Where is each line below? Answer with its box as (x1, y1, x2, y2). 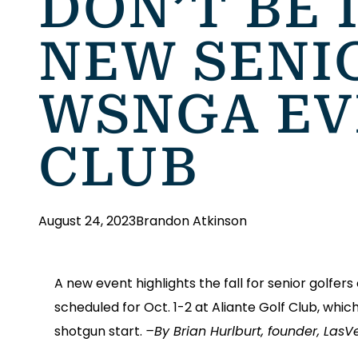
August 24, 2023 (38, 212, 136, 231)
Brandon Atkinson (136, 212, 247, 231)
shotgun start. (54, 322, 145, 341)
